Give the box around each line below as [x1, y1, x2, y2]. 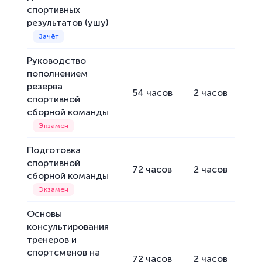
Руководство [27, 55, 87, 67]
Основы [27, 208, 63, 220]
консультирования [27, 221, 109, 233]
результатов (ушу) [27, 17, 109, 29]
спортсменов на [27, 247, 101, 258]
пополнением [27, 68, 88, 80]
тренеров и [27, 234, 77, 246]
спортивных [27, 4, 81, 16]
